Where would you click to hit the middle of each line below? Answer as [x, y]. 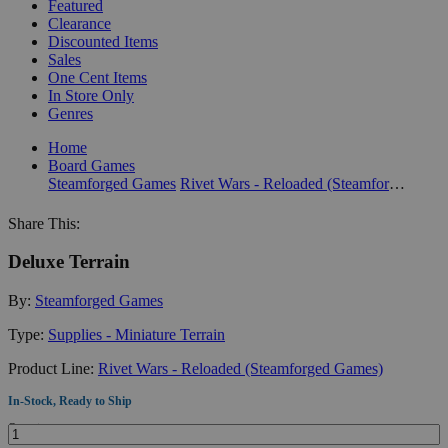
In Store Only [91, 95]
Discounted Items [103, 41]
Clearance [79, 23]
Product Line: [53, 368]
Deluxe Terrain [69, 262]
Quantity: [30, 427]
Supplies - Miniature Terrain [136, 334]
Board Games [91, 165]
